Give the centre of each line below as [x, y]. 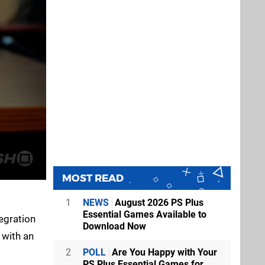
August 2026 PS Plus [158, 202]
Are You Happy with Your [163, 252]
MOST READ [93, 178]
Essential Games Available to [145, 214]
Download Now [114, 226]
